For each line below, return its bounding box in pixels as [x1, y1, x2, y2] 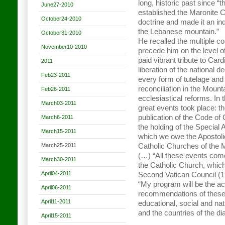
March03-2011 [41, 100, 76, 106]
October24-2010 [41, 16, 81, 22]
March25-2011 [41, 142, 76, 148]
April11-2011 [41, 198, 71, 204]
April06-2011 [41, 184, 71, 190]
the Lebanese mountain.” [138, 28, 219, 36]
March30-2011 [41, 156, 76, 162]
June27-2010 [41, 2, 73, 8]
